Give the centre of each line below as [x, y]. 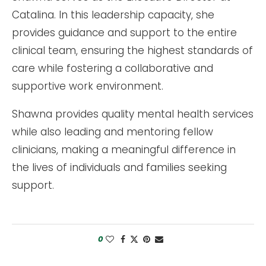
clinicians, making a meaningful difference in [124, 150]
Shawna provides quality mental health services [133, 114]
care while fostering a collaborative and [113, 68]
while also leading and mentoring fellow [113, 132]
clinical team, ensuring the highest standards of [132, 50]
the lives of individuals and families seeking [119, 167]
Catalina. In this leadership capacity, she [113, 15]
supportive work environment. [88, 86]
